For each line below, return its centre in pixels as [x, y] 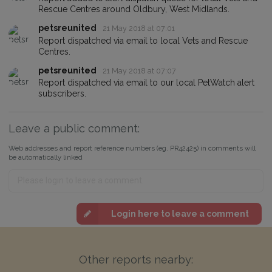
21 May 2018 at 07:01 [139, 29]
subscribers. [62, 94]
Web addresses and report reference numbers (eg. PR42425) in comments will [132, 148]
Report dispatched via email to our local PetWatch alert [146, 83]
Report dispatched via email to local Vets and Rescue [143, 40]
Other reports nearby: [136, 259]
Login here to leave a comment [180, 214]
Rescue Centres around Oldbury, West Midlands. [134, 9]
